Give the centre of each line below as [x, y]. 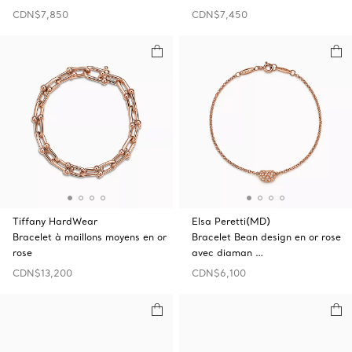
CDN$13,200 [42, 273]
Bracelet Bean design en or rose [266, 237]
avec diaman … [227, 253]
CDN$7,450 [220, 15]
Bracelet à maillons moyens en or [90, 237]
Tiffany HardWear [55, 221]
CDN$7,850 [40, 15]
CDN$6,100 [219, 273]
